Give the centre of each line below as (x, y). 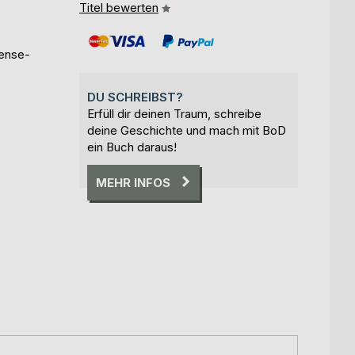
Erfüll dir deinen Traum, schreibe (174, 113)
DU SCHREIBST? (135, 97)
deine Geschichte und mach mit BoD (187, 130)
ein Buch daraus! (132, 147)
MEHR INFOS (133, 182)
